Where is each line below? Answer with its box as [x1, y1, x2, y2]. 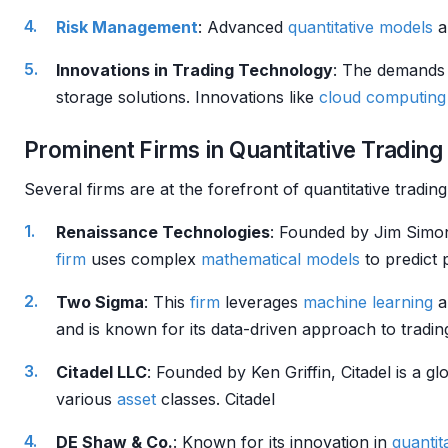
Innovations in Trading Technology [56, 60, 333, 80]
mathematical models [201, 249, 360, 269]
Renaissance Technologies [56, 222, 270, 242]
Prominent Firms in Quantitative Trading [24, 136, 443, 163]
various [56, 389, 117, 409]
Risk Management [56, 17, 198, 37]
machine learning [303, 292, 433, 312]
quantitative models [288, 17, 433, 37]
